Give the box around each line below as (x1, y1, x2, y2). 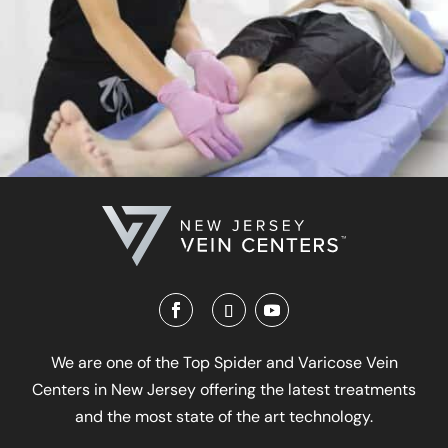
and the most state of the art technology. (75, 406, 373, 428)
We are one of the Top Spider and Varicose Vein (50, 352, 398, 374)
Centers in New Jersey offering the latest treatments (32, 379, 416, 401)
